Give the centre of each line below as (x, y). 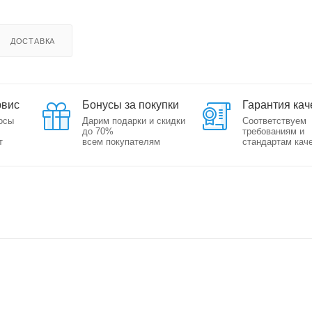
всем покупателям (121, 141)
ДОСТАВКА (33, 41)
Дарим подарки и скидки (133, 120)
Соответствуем (275, 120)
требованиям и (274, 131)
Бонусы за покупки (130, 104)
